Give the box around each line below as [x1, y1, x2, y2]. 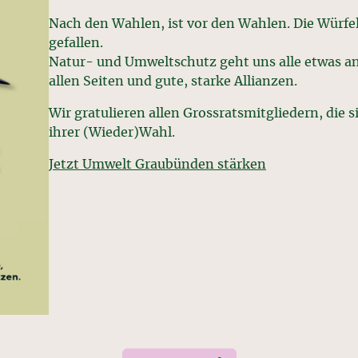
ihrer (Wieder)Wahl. [49, 125, 175, 139]
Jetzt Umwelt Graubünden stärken [49, 157, 266, 171]
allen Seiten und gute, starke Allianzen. [49, 74, 297, 88]
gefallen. [49, 36, 103, 50]
